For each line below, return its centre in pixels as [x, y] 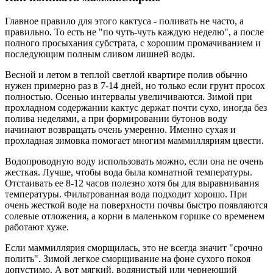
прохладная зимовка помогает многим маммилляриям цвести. [134, 141]
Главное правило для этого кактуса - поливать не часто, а [124, 21]
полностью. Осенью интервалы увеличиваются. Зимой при [129, 97]
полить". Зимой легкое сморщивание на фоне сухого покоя [128, 259]
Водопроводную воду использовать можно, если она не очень [134, 161]
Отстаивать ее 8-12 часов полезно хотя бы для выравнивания [132, 183]
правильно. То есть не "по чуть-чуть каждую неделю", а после [134, 32]
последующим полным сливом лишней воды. [100, 54]
